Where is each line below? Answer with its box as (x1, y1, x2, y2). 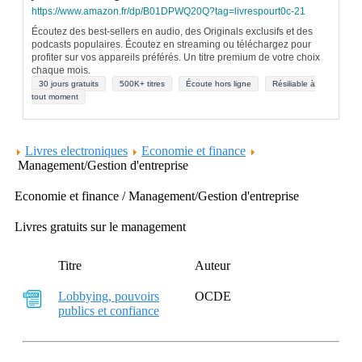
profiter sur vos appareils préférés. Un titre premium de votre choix (32, 52, 320, 63)
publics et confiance (58, 304, 159, 318)
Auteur (195, 259, 230, 272)
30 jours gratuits (39, 79, 99, 88)
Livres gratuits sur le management (15, 220, 186, 234)
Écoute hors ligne (186, 79, 251, 88)
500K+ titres (120, 79, 165, 88)
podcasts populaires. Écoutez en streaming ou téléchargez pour (32, 39, 311, 50)
